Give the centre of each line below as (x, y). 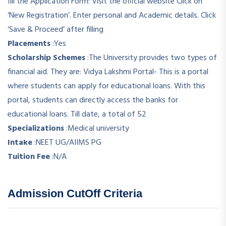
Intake (20, 143)
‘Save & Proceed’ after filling (55, 30)
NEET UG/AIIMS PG (69, 143)
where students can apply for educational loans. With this (106, 86)
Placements (29, 44)
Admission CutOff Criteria (75, 193)
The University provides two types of (153, 58)
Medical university (98, 129)
